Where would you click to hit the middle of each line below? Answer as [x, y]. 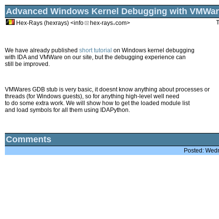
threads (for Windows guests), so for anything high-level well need [92, 96]
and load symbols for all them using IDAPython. [67, 110]
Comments [29, 139]
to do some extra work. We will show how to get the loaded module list [97, 103]
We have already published [42, 50]
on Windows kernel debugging [153, 50]
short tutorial [96, 50]
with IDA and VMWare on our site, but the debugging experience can [95, 57]
